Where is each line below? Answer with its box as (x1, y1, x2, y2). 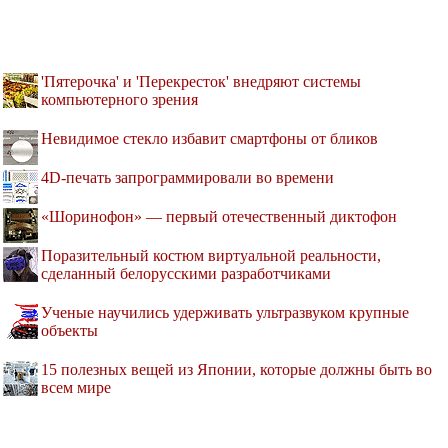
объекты (41, 321, 98, 339)
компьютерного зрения (41, 90, 198, 108)
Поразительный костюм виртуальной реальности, (41, 246, 381, 264)
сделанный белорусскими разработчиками (41, 264, 331, 282)
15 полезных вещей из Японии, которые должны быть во (41, 360, 432, 378)
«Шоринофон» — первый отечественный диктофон (41, 207, 397, 225)
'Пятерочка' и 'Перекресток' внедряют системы (41, 72, 361, 90)
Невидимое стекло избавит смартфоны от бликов (41, 129, 378, 147)
